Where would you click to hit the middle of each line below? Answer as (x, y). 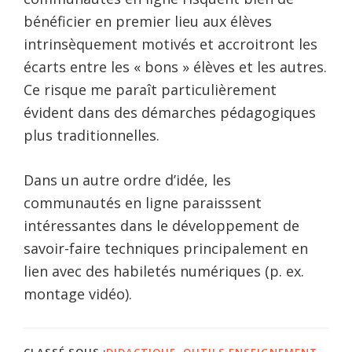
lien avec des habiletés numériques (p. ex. (164, 271)
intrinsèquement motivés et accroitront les (170, 44)
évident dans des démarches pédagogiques (170, 112)
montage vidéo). (78, 293)
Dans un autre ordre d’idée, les (127, 180)
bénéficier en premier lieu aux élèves (148, 21)
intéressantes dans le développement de (161, 225)
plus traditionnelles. (92, 135)
